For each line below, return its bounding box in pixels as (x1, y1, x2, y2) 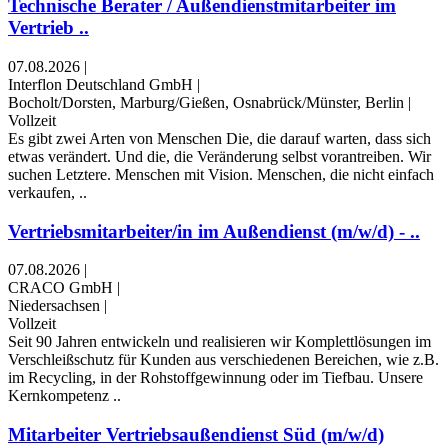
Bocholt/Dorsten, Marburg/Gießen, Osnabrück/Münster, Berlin (8, 93, 404, 111)
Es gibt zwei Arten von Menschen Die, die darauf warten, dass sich (8, 129, 431, 147)
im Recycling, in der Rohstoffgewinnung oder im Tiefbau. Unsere (8, 369, 423, 387)
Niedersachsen (8, 297, 100, 315)
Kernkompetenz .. (8, 387, 121, 405)
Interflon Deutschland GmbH (8, 75, 193, 93)
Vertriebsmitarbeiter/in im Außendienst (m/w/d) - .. (8, 220, 420, 242)
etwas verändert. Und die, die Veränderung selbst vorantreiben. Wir (8, 147, 431, 165)
